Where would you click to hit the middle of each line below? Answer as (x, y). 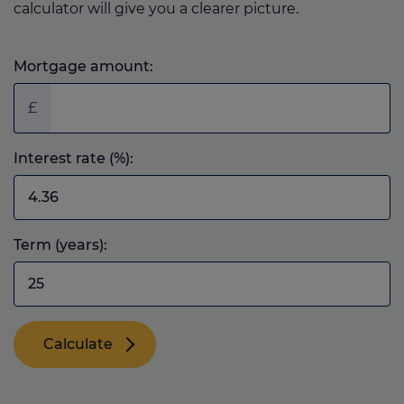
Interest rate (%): (73, 159)
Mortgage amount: (83, 67)
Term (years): (60, 245)
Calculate (78, 344)
